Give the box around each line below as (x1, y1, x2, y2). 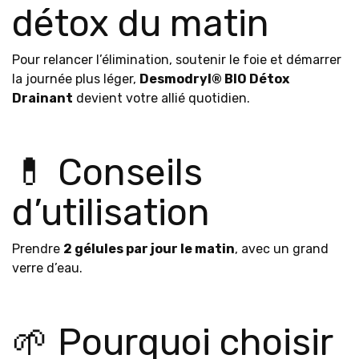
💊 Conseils (12, 151, 203, 195)
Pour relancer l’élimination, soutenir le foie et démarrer (12, 52, 341, 67)
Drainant (12, 91, 73, 106)
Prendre (12, 241, 63, 256)
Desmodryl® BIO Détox (139, 71, 289, 87)
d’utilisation (12, 191, 210, 235)
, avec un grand (235, 241, 329, 256)
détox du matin (12, 2, 269, 46)
